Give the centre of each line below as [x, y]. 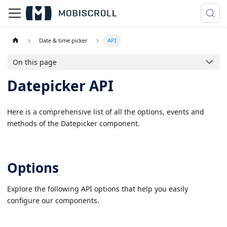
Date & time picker [64, 40]
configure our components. [53, 200]
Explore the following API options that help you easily [98, 188]
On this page [35, 62]
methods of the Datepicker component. [73, 123]
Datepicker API [60, 85]
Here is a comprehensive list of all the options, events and [106, 111]
